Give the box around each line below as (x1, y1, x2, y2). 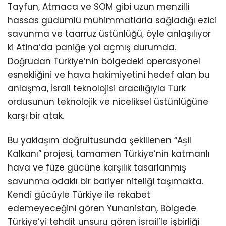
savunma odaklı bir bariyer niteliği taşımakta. (8, 175, 203, 188)
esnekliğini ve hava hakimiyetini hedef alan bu (8, 69, 210, 81)
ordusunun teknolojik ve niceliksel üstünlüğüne (8, 96, 208, 108)
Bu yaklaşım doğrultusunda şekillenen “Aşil (8, 134, 191, 147)
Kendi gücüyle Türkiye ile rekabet (8, 189, 150, 201)
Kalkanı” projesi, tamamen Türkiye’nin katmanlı (8, 148, 210, 160)
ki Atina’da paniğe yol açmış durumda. (8, 41, 176, 54)
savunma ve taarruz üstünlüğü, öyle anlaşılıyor (8, 28, 211, 40)
